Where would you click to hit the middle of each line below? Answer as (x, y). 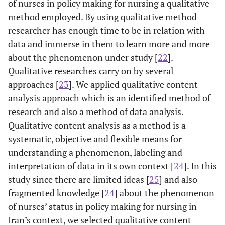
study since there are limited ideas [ (79, 179)
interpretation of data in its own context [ (91, 165)
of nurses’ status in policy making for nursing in (102, 206)
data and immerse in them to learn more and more (109, 43)
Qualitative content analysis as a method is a (97, 125)
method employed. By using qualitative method (102, 16)
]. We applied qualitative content (133, 84)
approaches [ (33, 84)
